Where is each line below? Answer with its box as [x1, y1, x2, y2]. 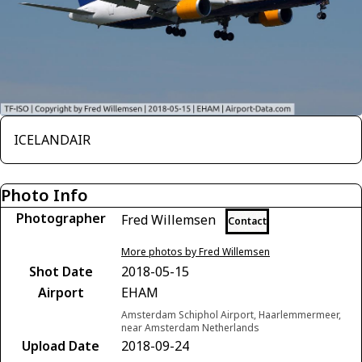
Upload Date [22, 336, 99, 355]
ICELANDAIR [14, 130, 90, 149]
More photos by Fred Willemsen [121, 244, 270, 259]
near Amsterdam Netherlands [121, 320, 259, 335]
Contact [228, 213, 267, 228]
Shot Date [28, 262, 93, 280]
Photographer [15, 208, 106, 227]
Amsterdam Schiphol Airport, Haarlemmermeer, [121, 307, 341, 322]
